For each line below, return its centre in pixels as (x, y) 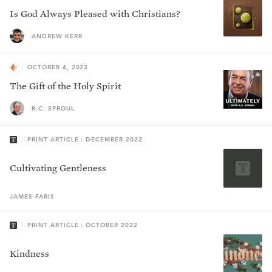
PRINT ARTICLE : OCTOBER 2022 (83, 225)
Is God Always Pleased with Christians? (95, 14)
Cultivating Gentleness (58, 168)
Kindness (29, 253)
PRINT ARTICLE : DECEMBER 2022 (85, 139)
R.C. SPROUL (53, 108)
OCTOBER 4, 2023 (58, 67)
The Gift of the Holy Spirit (65, 86)
